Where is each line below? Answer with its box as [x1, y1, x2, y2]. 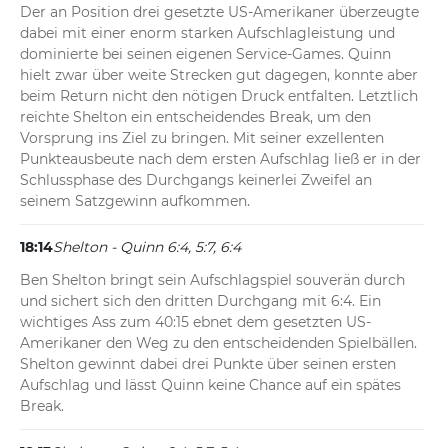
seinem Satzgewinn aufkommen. [20, 192, 250, 211]
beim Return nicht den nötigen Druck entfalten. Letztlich [20, 87, 418, 106]
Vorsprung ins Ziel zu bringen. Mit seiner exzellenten [20, 129, 384, 148]
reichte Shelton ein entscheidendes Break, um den [20, 108, 371, 127]
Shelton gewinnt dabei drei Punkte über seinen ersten [20, 355, 396, 374]
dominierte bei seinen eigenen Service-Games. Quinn [20, 45, 391, 64]
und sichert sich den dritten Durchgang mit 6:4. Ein [20, 292, 381, 311]
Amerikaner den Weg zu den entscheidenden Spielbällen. [20, 334, 417, 353]
